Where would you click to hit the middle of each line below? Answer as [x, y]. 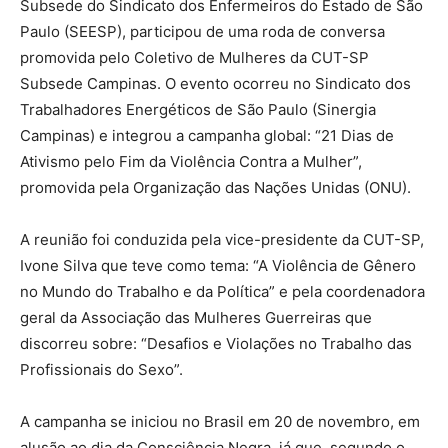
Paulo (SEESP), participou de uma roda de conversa [202, 32]
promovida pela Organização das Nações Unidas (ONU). [215, 188]
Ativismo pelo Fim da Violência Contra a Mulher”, [191, 162]
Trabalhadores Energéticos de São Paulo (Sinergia [198, 110]
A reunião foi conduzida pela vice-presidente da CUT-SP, [222, 240]
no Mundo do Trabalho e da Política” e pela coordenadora [222, 292]
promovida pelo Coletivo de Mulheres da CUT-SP [194, 58]
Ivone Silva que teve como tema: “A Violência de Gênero [218, 266]
